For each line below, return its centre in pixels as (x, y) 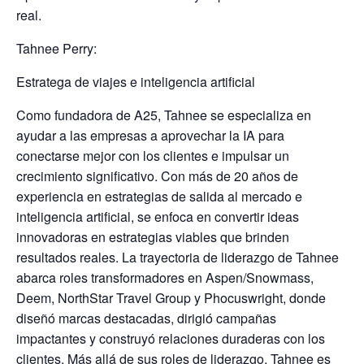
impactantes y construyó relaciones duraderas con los (171, 338)
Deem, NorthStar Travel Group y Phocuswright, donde (171, 298)
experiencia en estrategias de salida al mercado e (159, 196)
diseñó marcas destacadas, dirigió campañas (146, 318)
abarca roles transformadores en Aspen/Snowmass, (165, 277)
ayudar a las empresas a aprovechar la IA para (150, 135)
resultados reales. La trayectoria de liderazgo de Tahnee (178, 257)
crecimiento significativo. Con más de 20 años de (157, 176)
